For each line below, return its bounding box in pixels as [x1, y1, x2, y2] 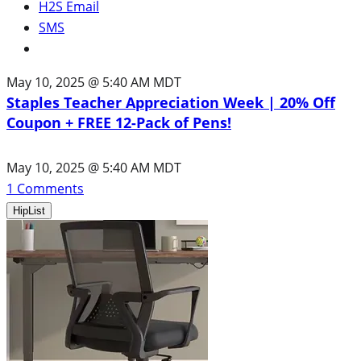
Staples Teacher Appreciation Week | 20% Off [6, 92, 335, 112]
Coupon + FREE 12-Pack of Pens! [6, 112, 231, 132]
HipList [13, 204, 45, 217]
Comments [14, 179, 84, 197]
